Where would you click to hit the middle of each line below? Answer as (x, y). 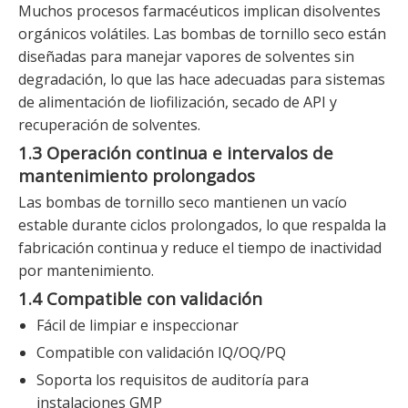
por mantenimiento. (86, 271)
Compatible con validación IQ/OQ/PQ (161, 353)
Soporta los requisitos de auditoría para (173, 380)
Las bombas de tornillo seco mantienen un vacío (183, 203)
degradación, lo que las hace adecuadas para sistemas (202, 80)
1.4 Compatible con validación (140, 299)
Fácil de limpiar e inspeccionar (138, 326)
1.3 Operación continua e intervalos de (176, 153)
